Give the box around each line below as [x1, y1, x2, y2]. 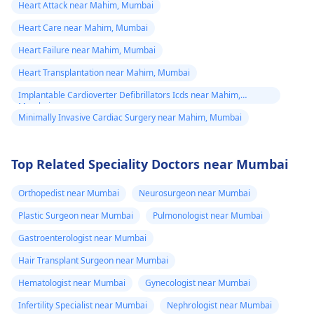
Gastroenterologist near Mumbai [18, 231, 146, 244]
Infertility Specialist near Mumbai [18, 299, 147, 311]
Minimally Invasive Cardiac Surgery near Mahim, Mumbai [18, 111, 242, 123]
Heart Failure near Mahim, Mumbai [18, 43, 156, 56]
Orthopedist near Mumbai [18, 186, 119, 199]
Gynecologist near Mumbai [145, 276, 250, 289]
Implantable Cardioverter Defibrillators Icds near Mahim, [18, 88, 240, 101]
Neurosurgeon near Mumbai [139, 186, 250, 199]
